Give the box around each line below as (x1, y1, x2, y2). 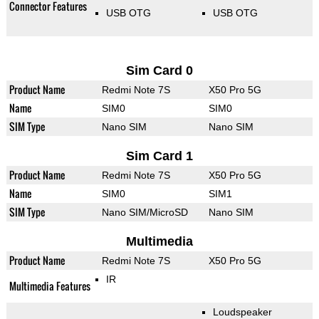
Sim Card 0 (125, 63, 193, 78)
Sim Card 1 (125, 149, 193, 164)
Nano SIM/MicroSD (101, 206, 188, 219)
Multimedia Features (9, 278, 90, 294)
